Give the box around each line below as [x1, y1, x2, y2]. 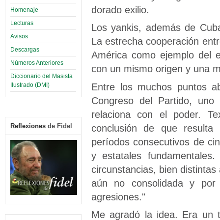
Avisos [10, 32, 28, 40]
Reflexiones [10, 122, 46, 130]
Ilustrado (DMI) [10, 81, 50, 88]
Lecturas [10, 19, 33, 27]
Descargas [10, 46, 39, 53]
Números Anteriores [10, 59, 63, 66]
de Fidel [46, 122, 72, 130]
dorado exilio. [91, 3, 149, 15]
